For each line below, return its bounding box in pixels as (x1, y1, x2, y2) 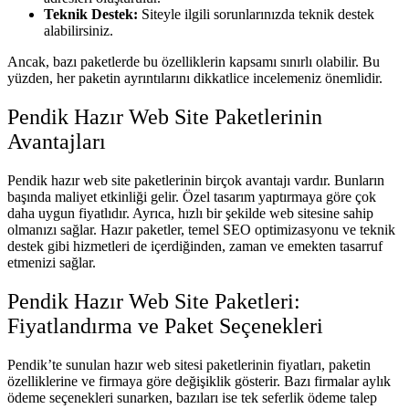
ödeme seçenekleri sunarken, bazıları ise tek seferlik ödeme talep (7, 389, 377, 405)
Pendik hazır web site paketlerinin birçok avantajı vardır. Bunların (7, 172, 384, 188)
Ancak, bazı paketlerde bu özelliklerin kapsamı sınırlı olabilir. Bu (7, 54, 380, 70)
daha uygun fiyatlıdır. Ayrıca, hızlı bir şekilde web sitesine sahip (7, 204, 373, 221)
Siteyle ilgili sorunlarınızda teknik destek (138, 6, 374, 23)
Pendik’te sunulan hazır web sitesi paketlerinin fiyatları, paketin (7, 356, 371, 372)
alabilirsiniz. (44, 23, 113, 39)
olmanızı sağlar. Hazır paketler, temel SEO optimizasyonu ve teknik (7, 221, 395, 237)
